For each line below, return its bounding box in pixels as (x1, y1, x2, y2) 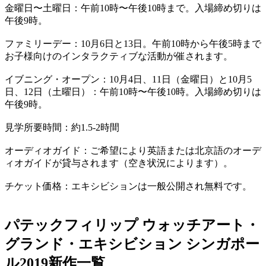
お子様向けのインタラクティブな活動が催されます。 (5, 50, 233, 61)
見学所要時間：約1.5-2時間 (5, 122, 119, 132)
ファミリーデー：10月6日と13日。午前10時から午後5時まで (5, 38, 261, 49)
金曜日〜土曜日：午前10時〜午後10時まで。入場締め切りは (5, 2, 261, 13)
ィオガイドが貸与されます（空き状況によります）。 (5, 157, 233, 168)
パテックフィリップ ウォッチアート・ (5, 217, 259, 233)
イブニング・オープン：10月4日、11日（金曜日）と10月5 (5, 74, 252, 84)
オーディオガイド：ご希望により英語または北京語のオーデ (5, 145, 261, 156)
